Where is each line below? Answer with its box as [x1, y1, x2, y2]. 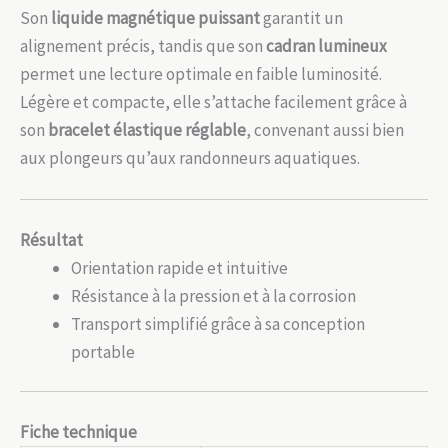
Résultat [20, 228, 83, 251]
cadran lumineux [266, 35, 387, 58]
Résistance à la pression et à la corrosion [71, 284, 356, 307]
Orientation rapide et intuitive [71, 256, 288, 279]
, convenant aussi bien [246, 119, 404, 142]
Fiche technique [20, 420, 137, 443]
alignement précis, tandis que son [20, 35, 266, 58]
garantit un [260, 7, 343, 30]
